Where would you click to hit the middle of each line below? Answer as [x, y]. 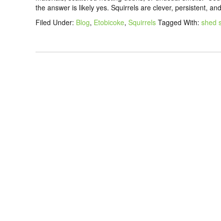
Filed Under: [56, 22]
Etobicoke [109, 22]
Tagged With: [180, 22]
